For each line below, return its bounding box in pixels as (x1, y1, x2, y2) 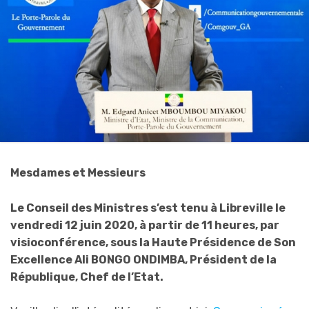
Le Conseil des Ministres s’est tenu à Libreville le (10, 201, 286, 215)
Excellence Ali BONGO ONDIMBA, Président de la (10, 252, 277, 266)
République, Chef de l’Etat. (10, 270, 163, 283)
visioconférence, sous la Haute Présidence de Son (10, 235, 296, 249)
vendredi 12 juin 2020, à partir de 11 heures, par (10, 218, 279, 232)
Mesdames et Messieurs (10, 166, 150, 180)
